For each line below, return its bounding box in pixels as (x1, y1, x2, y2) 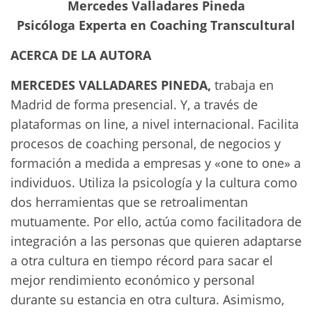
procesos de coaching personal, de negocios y (10, 135, 281, 152)
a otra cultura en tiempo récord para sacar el (10, 252, 273, 269)
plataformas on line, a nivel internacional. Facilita (10, 116, 299, 132)
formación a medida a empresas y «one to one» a (10, 155, 301, 171)
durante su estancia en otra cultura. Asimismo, (10, 291, 284, 308)
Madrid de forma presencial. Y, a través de (10, 96, 258, 113)
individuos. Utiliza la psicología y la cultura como (10, 174, 297, 191)
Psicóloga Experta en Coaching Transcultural (17, 17, 295, 33)
